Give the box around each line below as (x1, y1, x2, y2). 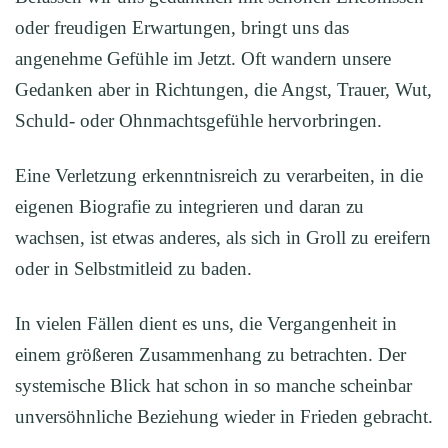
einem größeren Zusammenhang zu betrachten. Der (15, 344, 406, 365)
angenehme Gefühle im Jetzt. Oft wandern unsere (15, 48, 391, 69)
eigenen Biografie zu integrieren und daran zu (15, 196, 364, 217)
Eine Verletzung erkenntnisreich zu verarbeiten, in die (15, 165, 423, 186)
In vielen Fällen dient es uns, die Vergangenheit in (15, 313, 397, 334)
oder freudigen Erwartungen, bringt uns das (15, 17, 349, 38)
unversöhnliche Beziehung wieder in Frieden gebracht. (15, 406, 433, 427)
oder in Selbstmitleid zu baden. (15, 258, 252, 279)
